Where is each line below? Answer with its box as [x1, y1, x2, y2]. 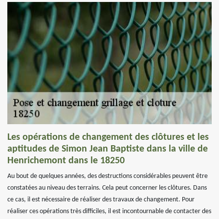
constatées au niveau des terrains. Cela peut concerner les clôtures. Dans [7, 184, 207, 192]
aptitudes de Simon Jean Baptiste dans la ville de [7, 144, 208, 154]
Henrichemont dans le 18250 [7, 156, 125, 166]
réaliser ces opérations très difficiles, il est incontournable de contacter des [7, 208, 211, 215]
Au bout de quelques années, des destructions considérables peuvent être [7, 173, 208, 180]
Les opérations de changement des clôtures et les [7, 132, 209, 142]
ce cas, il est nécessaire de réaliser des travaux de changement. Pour [7, 196, 195, 203]
